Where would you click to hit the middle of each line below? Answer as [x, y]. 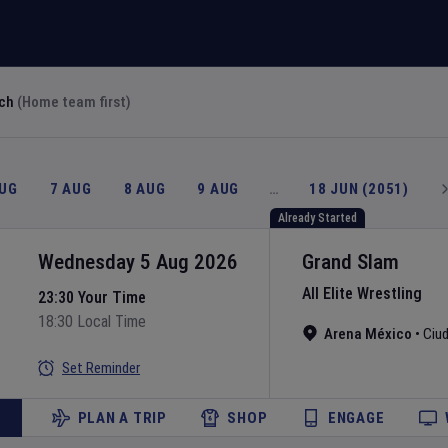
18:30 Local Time [92, 321]
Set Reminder [101, 368]
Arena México [368, 334]
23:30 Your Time [92, 297]
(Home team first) [74, 102]
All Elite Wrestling [362, 293]
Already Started [317, 218]
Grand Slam [350, 262]
